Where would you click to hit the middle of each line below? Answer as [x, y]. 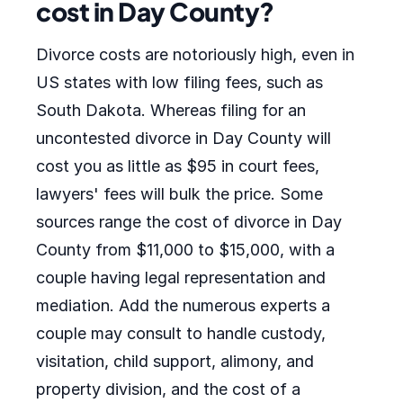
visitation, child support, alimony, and [175, 361]
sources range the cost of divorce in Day [189, 222]
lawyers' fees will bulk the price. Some [179, 194]
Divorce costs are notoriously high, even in [195, 54]
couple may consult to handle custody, [181, 333]
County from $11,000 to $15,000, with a [185, 250]
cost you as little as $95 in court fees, [178, 166]
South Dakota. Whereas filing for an [171, 110]
